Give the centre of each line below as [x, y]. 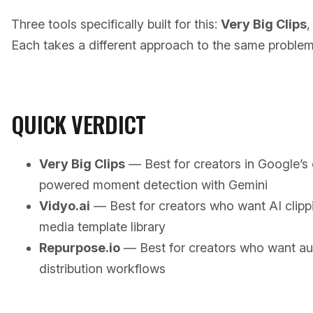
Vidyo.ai [65, 206]
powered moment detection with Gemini [153, 185]
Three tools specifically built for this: [116, 24]
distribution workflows [102, 269]
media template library [102, 227]
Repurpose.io [80, 248]
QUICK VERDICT [79, 124]
